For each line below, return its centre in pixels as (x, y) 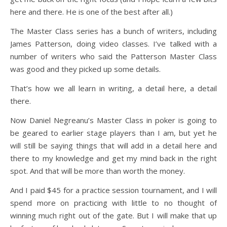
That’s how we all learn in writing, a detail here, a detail (113, 88)
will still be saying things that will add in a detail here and (113, 145)
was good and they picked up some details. (85, 69)
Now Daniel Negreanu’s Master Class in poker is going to (113, 120)
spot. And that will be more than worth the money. (98, 171)
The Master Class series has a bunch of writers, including (113, 31)
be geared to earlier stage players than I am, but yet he (113, 133)
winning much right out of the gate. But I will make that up (113, 215)
